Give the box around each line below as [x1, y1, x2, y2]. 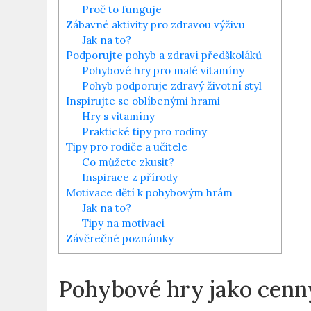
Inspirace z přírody [82, 170, 178, 184]
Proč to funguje [82, 2, 162, 16]
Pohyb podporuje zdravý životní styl [82, 78, 262, 92]
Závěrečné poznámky [66, 231, 174, 245]
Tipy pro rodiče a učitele [66, 140, 188, 153]
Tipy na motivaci [82, 216, 165, 230]
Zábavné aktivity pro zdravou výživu [66, 17, 246, 31]
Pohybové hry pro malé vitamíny [82, 63, 244, 77]
